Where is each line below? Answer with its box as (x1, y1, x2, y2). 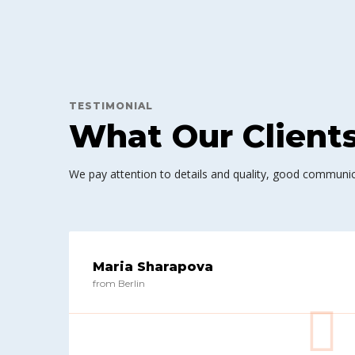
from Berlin (93, 277, 145, 289)
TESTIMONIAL (69, 100, 153, 112)
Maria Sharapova (93, 259, 213, 274)
